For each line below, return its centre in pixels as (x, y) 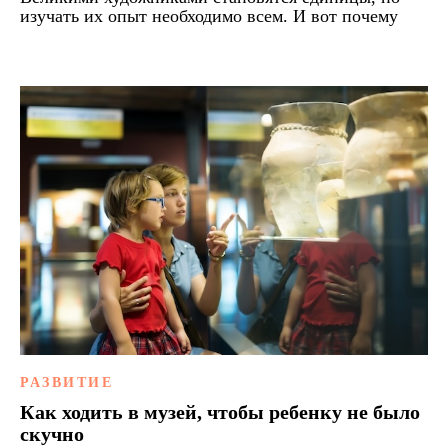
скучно (52, 434)
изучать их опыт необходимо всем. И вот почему (209, 16)
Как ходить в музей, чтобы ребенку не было (220, 412)
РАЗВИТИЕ (66, 383)
